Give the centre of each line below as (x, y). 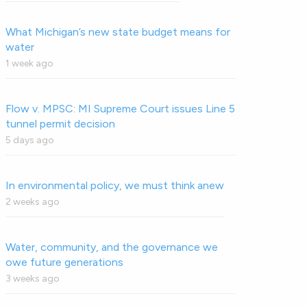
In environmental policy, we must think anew (115, 185)
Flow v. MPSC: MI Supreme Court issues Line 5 (121, 109)
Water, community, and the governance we (112, 247)
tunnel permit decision (61, 124)
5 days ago (30, 140)
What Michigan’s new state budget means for (118, 32)
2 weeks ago (33, 202)
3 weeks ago (33, 279)
